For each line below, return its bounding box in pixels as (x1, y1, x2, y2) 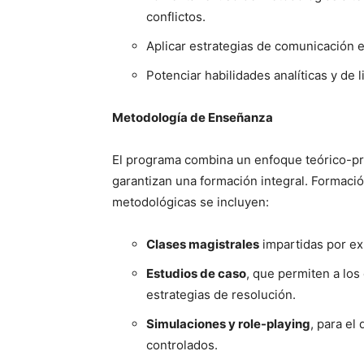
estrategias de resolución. (146, 287, 296, 302)
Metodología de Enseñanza (112, 110, 273, 125)
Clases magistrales (146, 236, 259, 252)
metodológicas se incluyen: (112, 194, 269, 210)
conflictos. (146, 9, 206, 24)
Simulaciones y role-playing (146, 316, 310, 331)
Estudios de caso (146, 266, 246, 281)
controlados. (146, 337, 218, 353)
